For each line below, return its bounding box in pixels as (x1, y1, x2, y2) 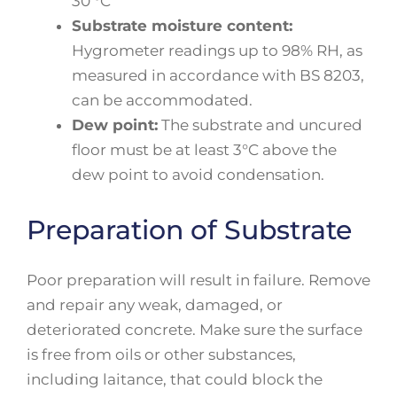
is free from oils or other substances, (27, 345, 296, 363)
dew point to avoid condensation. (72, 166, 324, 183)
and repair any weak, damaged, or (27, 295, 283, 314)
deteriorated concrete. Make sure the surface (27, 320, 362, 339)
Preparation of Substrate (27, 213, 352, 246)
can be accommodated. (72, 91, 253, 109)
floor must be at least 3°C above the (72, 141, 337, 159)
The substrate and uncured (158, 116, 362, 134)
